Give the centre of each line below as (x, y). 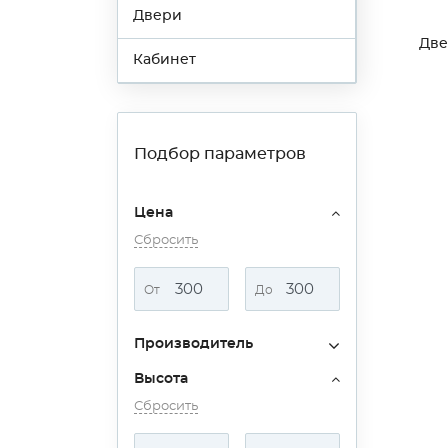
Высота (161, 379)
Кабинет (164, 60)
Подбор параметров (220, 154)
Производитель (193, 344)
